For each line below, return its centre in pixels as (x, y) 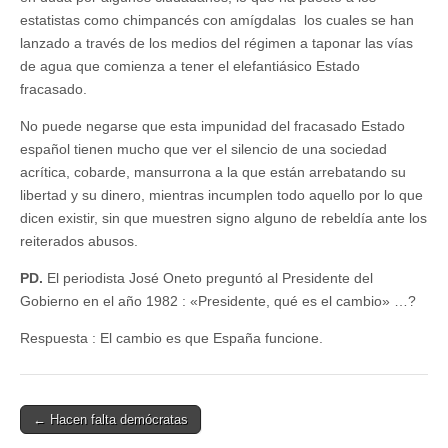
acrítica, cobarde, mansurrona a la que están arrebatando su (213, 171)
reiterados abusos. (81, 240)
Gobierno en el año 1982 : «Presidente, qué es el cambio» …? (222, 300)
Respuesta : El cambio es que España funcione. (171, 337)
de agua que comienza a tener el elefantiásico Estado (190, 65)
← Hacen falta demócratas (110, 419)
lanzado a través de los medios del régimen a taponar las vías (216, 42)
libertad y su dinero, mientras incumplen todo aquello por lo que (221, 194)
